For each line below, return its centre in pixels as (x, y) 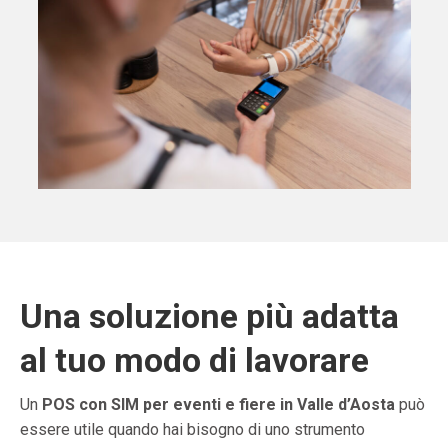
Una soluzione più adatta (209, 316)
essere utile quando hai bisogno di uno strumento (192, 430)
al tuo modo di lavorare (194, 360)
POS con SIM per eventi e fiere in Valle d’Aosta (218, 405)
